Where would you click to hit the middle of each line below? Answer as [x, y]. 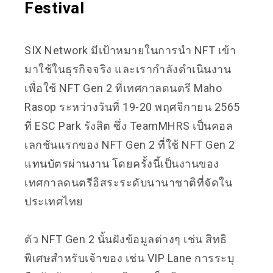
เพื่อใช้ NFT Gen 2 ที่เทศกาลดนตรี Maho [123, 88]
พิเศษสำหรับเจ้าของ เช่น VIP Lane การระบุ [129, 258]
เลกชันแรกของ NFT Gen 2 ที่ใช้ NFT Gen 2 [130, 144]
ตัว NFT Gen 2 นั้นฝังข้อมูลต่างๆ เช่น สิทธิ [126, 239]
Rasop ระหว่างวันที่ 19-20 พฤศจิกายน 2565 [132, 107]
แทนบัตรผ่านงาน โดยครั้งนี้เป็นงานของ [122, 163]
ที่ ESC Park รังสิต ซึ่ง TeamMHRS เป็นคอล [129, 126]
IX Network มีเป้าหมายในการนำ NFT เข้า [133, 50]
